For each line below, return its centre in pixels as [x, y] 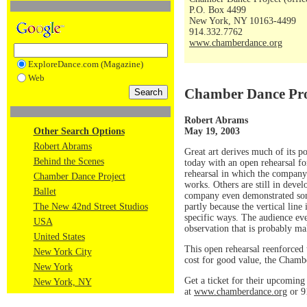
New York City [62, 252]
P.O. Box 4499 [218, 10]
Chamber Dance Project [79, 176]
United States [59, 237]
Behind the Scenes [69, 161]
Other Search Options [79, 131]
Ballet [45, 192]
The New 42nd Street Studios [90, 207]
